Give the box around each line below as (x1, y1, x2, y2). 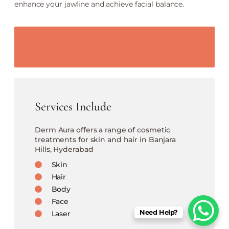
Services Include (35, 99, 111, 114)
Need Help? (139, 208, 178, 216)
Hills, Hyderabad (35, 144, 94, 154)
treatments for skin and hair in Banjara (35, 134, 176, 144)
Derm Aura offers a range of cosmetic (35, 125, 171, 134)
